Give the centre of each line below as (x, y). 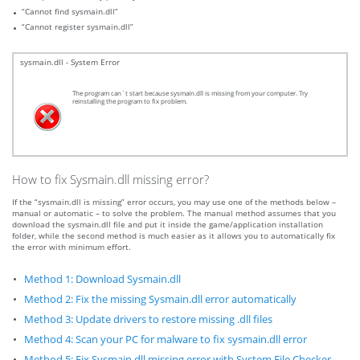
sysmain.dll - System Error (70, 62)
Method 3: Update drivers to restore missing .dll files (148, 320)
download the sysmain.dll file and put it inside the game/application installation (168, 225)
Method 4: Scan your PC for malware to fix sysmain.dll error (166, 340)
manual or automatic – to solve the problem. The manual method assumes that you (174, 213)
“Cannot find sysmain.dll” (70, 12)
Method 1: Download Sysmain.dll (102, 280)
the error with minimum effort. (72, 247)
